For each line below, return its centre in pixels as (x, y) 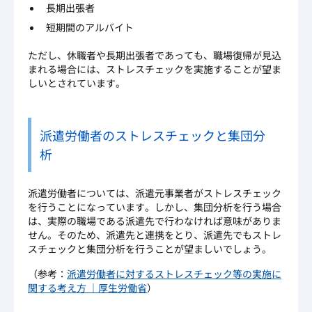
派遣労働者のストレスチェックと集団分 (153, 135)
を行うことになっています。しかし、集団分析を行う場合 (155, 207)
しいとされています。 (77, 83)
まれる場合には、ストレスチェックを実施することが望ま (155, 69)
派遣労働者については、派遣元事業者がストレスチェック (155, 193)
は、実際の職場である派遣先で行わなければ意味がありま (155, 221)
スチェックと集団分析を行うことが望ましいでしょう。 (150, 249)
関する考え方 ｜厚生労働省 (87, 288)
